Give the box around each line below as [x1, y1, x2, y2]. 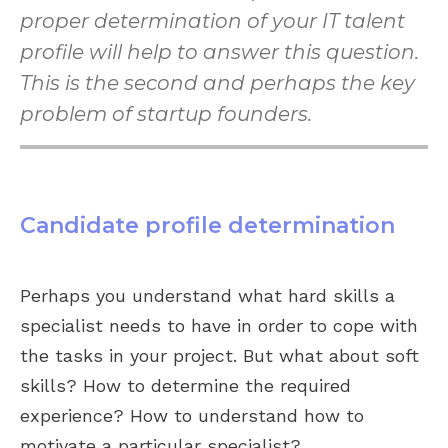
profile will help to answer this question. [20, 40, 419, 64]
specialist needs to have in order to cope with [20, 315, 418, 336]
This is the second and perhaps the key [20, 71, 415, 95]
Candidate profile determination [20, 212, 395, 239]
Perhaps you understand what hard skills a [20, 285, 395, 306]
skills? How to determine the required [20, 375, 351, 396]
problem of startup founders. [20, 102, 312, 126]
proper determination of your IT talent [20, 9, 405, 33]
